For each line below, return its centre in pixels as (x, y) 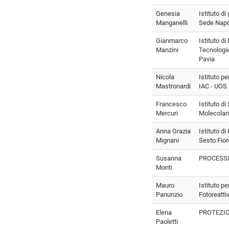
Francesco (171, 104)
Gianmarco (172, 40)
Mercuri (167, 113)
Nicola (165, 77)
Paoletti (167, 221)
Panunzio (169, 194)
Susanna (169, 158)
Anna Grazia (173, 131)
